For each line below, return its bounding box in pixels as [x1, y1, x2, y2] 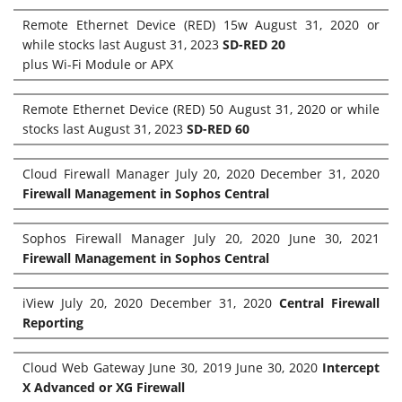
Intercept [322, 359, 380, 377]
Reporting [22, 314, 83, 332]
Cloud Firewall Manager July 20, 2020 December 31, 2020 [22, 165, 380, 183]
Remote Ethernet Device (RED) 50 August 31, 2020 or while [22, 100, 380, 118]
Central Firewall [279, 294, 380, 312]
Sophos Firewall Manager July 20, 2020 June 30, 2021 [22, 230, 380, 248]
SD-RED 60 [187, 120, 249, 138]
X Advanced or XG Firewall [22, 379, 185, 397]
